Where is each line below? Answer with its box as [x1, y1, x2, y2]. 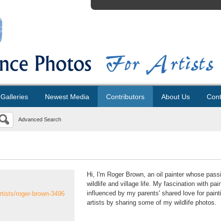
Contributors [106, 93, 145, 101]
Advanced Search [18, 116, 61, 122]
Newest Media [45, 93, 89, 101]
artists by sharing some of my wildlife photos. [87, 199, 217, 206]
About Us [161, 93, 190, 101]
